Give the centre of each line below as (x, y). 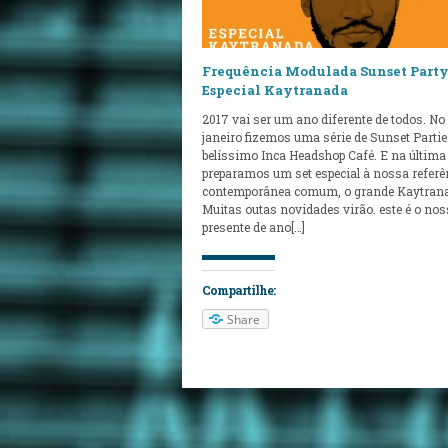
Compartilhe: (238, 290)
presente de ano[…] (253, 226)
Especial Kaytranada (275, 89)
